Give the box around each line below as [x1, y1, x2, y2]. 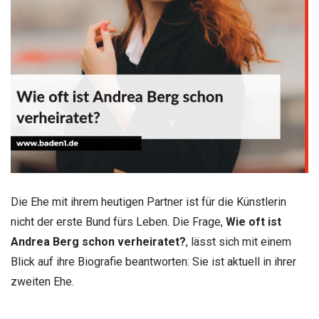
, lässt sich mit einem [186, 234, 291, 249]
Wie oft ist [226, 214, 281, 229]
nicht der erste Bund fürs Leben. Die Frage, [11, 214, 226, 229]
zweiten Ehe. [11, 274, 74, 288]
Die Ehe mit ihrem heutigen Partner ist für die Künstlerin [11, 194, 286, 209]
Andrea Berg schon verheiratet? [11, 234, 186, 249]
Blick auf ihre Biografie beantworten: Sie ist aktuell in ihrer [11, 254, 296, 268]
